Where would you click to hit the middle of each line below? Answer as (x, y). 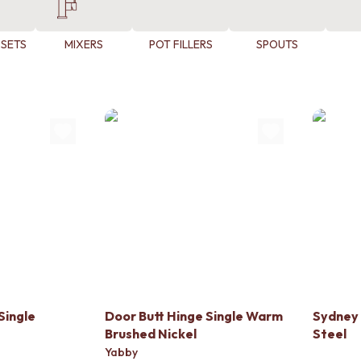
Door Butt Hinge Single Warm (194, 316)
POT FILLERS (180, 44)
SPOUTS (277, 44)
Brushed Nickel (151, 334)
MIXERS (84, 44)
